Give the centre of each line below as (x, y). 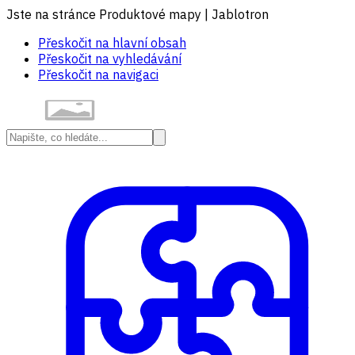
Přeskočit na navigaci (98, 74)
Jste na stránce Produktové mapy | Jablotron (137, 14)
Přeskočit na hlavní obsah (112, 43)
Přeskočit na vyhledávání (110, 59)
